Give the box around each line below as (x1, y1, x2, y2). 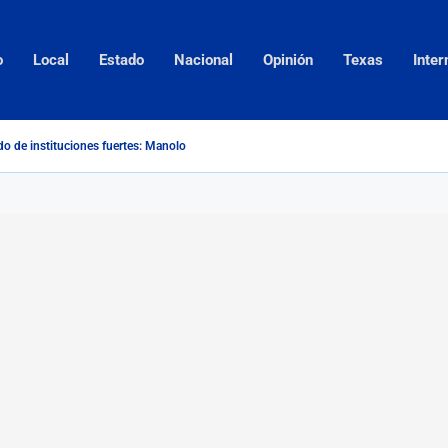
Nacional (174, 51, 233, 69)
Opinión (263, 51, 313, 69)
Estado (99, 51, 144, 69)
